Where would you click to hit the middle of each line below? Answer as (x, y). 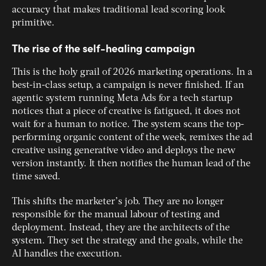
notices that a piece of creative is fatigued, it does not (126, 112)
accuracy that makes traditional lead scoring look (118, 10)
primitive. (33, 23)
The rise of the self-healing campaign (103, 48)
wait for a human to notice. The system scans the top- (128, 125)
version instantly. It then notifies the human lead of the (131, 164)
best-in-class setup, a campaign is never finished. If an (128, 86)
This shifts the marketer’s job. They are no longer (118, 202)
